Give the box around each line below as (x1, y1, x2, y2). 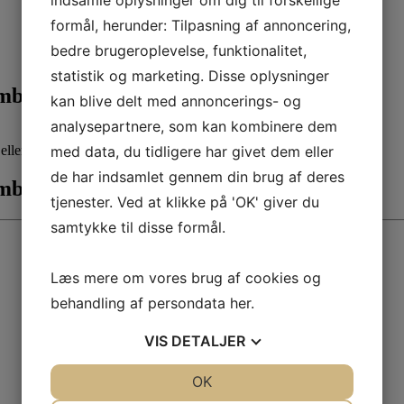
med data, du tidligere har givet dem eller (50, 142, 334, 161)
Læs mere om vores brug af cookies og (50, 269, 321, 287)
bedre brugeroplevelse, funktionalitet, (50, 41, 307, 60)
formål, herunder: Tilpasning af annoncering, (50, 16, 351, 34)
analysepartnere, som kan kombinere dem (50, 117, 337, 135)
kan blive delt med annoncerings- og (50, 92, 301, 110)
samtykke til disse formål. (50, 218, 225, 236)
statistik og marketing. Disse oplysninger (50, 67, 329, 85)
